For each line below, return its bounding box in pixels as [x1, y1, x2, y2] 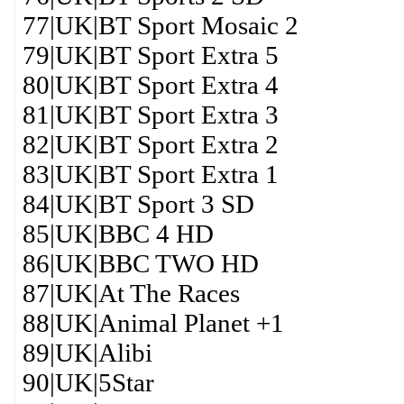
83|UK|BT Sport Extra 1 [22, 160, 279, 188]
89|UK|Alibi [22, 338, 152, 367]
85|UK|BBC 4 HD [22, 219, 214, 248]
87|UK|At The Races [22, 279, 240, 308]
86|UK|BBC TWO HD [22, 249, 259, 278]
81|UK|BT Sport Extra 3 [22, 100, 279, 129]
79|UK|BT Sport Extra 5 [22, 41, 279, 69]
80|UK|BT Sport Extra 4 [22, 70, 279, 99]
